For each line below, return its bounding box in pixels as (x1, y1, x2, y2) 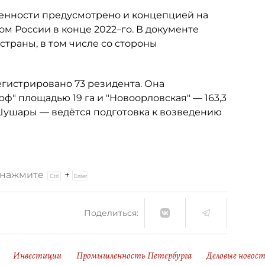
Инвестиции (13, 249, 62, 262)
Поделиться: (84, 207, 138, 218)
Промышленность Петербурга (76, 249, 192, 262)
